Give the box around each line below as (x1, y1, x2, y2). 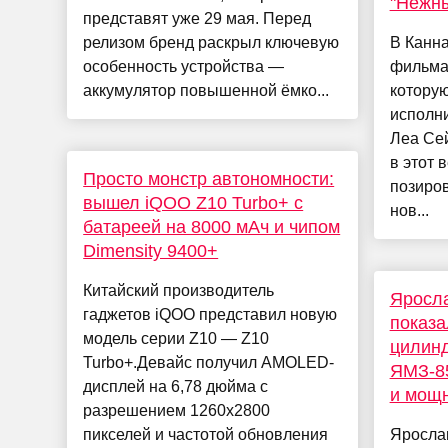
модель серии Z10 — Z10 (83, 330, 270, 348)
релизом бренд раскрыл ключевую (83, 34, 340, 52)
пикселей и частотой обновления (83, 426, 329, 444)
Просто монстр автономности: (83, 169, 335, 190)
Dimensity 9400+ (83, 241, 219, 262)
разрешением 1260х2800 (83, 402, 271, 420)
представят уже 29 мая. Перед (83, 10, 312, 28)
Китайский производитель (83, 282, 275, 300)
